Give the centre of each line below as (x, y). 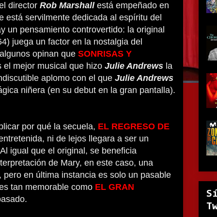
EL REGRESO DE (134, 126)
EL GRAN (115, 187)
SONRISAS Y (105, 54)
